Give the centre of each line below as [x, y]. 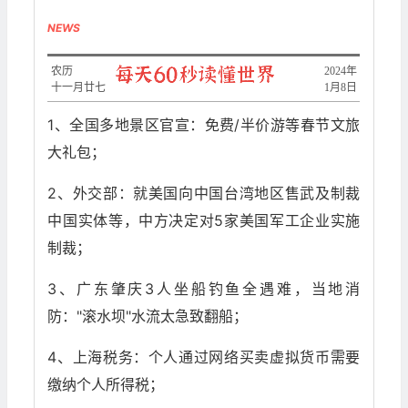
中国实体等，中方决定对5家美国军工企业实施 [204, 221]
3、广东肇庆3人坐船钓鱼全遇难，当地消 [204, 289]
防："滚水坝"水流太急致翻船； [148, 316]
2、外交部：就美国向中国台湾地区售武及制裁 [204, 194]
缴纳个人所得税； [106, 385]
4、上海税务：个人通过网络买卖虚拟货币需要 [204, 357]
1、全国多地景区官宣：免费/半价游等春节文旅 [204, 125]
